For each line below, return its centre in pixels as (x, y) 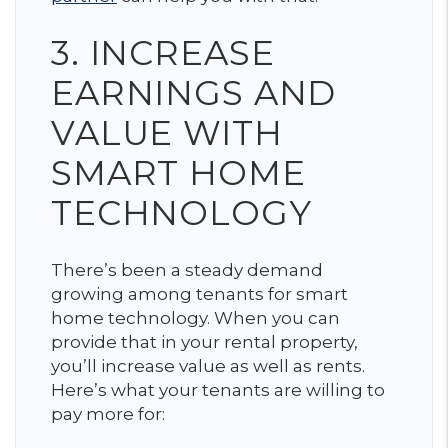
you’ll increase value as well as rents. (208, 366)
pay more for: (108, 414)
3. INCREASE (163, 53)
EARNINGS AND (194, 93)
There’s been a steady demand (187, 270)
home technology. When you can (195, 318)
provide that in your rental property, (204, 342)
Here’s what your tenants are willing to (218, 390)
